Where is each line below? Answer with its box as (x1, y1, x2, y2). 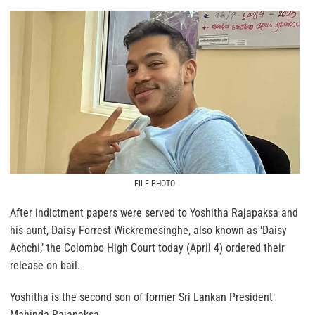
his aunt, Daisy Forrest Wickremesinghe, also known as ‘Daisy (10, 223, 287, 237)
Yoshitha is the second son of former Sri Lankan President (10, 290, 273, 304)
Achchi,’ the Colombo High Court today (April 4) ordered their (10, 240, 285, 255)
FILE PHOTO (134, 178, 176, 188)
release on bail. (10, 258, 80, 272)
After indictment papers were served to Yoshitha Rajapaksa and (10, 205, 298, 219)
